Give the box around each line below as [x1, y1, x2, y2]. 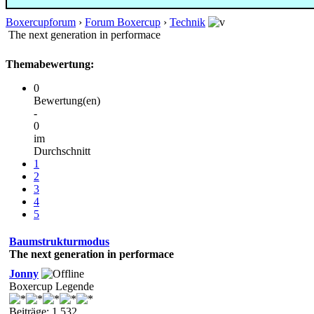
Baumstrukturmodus [9, 235, 109, 247]
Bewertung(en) [34, 94, 100, 107]
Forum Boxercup [85, 15, 161, 28]
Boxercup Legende [9, 280, 94, 292]
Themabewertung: [6, 57, 94, 70]
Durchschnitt [34, 144, 90, 157]
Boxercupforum [6, 15, 76, 28]
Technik [170, 15, 205, 28]
